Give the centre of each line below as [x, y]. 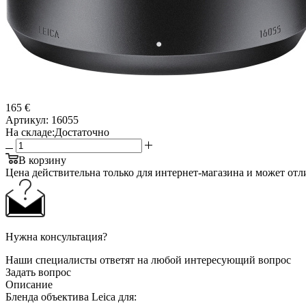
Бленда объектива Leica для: [71, 296]
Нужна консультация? [56, 236]
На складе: [30, 132]
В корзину [42, 160]
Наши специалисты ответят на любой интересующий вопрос [148, 260]
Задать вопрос [38, 272]
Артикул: [27, 120]
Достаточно [82, 132]
